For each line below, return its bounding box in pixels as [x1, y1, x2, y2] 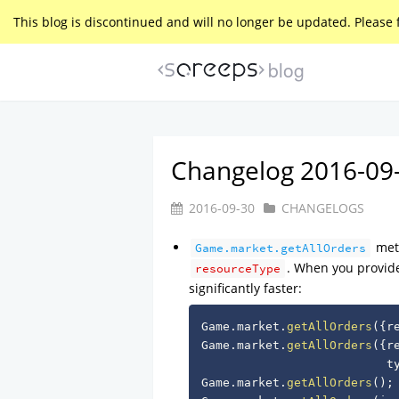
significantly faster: [189, 280, 303, 297]
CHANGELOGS [281, 199, 365, 216]
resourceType [195, 262, 281, 276]
